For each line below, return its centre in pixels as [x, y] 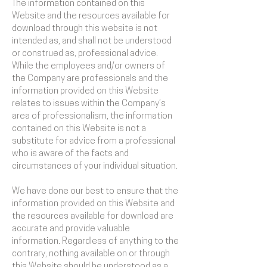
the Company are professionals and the [90, 79]
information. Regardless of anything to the [95, 242]
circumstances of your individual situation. [95, 167]
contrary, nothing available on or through [91, 254]
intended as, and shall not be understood [92, 41]
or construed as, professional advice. [85, 54]
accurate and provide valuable [71, 229]
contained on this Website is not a [79, 129]
